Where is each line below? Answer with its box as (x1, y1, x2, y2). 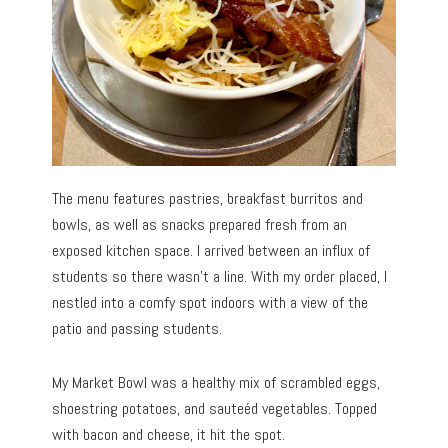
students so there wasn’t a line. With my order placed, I (52, 265, 388, 287)
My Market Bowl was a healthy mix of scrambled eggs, (52, 371, 381, 393)
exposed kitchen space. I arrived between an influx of (52, 239, 371, 261)
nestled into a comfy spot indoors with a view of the (52, 291, 369, 313)
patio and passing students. (52, 317, 223, 339)
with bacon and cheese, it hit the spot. (52, 423, 286, 445)
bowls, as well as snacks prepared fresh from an (52, 213, 348, 235)
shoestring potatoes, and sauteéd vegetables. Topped (52, 397, 378, 419)
